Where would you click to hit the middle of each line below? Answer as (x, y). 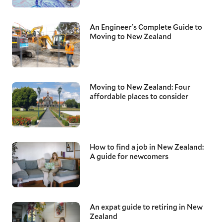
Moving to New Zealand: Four (140, 87)
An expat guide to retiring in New (146, 207)
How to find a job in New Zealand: (146, 147)
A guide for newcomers (129, 157)
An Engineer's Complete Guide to (146, 27)
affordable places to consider (139, 96)
